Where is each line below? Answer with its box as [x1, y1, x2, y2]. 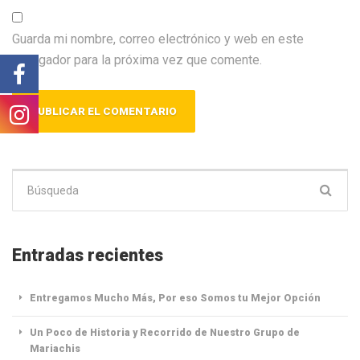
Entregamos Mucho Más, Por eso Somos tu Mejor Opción [30, 292, 321, 304]
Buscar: [11, 170, 52, 186]
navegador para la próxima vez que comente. [12, 52, 262, 68]
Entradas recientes [12, 244, 163, 265]
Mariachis [30, 342, 81, 355]
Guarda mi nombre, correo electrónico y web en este [12, 31, 304, 47]
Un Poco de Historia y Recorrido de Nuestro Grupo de [30, 326, 301, 339]
